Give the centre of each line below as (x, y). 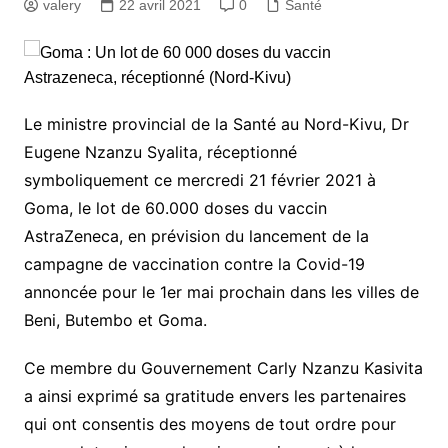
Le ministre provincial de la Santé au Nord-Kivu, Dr (216, 124)
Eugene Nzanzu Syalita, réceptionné (160, 152)
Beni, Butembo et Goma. (115, 320)
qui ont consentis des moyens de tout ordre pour (209, 424)
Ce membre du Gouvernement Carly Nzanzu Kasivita (223, 368)
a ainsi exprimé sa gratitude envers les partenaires (214, 396)
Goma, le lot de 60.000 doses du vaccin (175, 208)
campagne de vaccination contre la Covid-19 (194, 264)
